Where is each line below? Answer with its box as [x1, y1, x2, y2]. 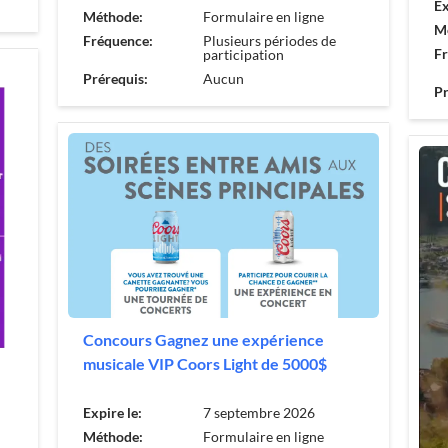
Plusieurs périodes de [202, 31, 336, 49]
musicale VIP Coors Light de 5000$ [82, 354, 327, 374]
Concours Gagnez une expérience [82, 330, 324, 350]
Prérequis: [82, 69, 148, 87]
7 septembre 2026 [202, 404, 315, 422]
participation [202, 45, 284, 63]
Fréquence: [82, 31, 153, 49]
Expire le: [82, 404, 142, 422]
